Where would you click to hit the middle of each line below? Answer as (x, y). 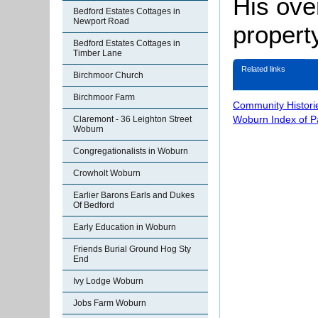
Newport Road (101, 21)
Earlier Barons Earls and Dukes (134, 195)
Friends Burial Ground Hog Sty (132, 249)
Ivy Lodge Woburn (108, 281)
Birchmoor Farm (104, 97)
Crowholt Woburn (107, 173)
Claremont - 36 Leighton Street (132, 119)
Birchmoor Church (108, 75)
